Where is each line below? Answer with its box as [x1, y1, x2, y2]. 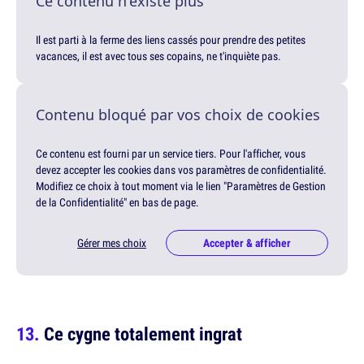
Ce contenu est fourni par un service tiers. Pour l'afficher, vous [36, 145, 305, 161]
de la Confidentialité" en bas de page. [36, 194, 199, 210]
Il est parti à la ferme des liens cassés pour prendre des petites [36, 32, 305, 47]
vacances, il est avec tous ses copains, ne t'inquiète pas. [36, 48, 281, 63]
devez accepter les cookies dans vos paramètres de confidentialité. [36, 162, 327, 177]
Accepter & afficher [203, 235, 291, 250]
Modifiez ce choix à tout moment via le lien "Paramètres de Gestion [36, 178, 326, 193]
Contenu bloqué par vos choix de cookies [36, 104, 320, 124]
